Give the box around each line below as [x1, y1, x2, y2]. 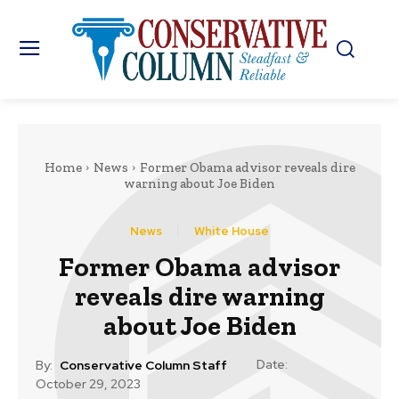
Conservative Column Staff [60, 356, 227, 373]
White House [194, 223, 269, 239]
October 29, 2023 [36, 376, 141, 393]
